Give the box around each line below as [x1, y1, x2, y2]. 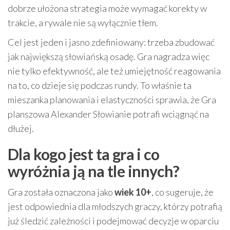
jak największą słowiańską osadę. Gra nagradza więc [8, 50, 209, 62]
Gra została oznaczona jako [8, 186, 114, 198]
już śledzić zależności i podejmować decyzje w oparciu [8, 215, 219, 226]
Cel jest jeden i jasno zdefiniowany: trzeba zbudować [8, 36, 215, 48]
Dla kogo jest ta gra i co [8, 144, 159, 163]
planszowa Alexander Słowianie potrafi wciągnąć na [8, 108, 209, 120]
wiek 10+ [114, 186, 151, 198]
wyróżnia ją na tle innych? [8, 161, 180, 180]
